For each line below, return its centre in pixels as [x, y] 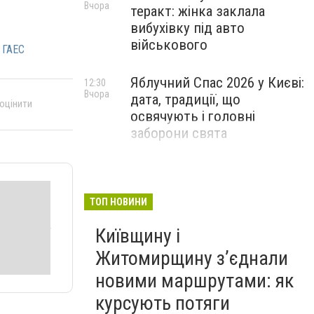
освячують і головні [193, 116]
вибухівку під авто [187, 28]
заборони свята [179, 133]
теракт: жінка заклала [198, 11]
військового [169, 45]
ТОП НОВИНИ [118, 202]
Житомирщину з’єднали [192, 258]
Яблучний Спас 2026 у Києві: [217, 83]
